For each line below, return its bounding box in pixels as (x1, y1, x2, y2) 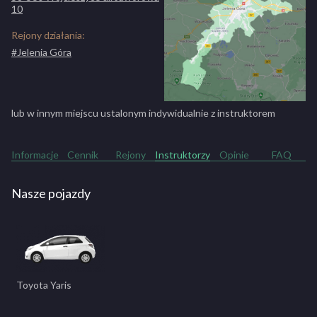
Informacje (11, 149, 59, 161)
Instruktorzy (154, 149, 210, 161)
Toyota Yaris (16, 279, 71, 292)
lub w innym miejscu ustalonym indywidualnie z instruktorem (11, 107, 275, 119)
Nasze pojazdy (11, 185, 91, 201)
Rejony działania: (11, 29, 85, 41)
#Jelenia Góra (11, 46, 71, 58)
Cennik (67, 149, 99, 161)
